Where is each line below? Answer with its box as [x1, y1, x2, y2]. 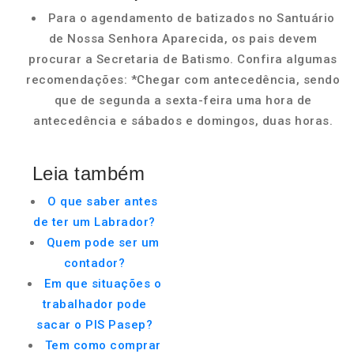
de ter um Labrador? [33, 215, 156, 229]
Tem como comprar [44, 338, 161, 352]
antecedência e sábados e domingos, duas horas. [33, 114, 333, 128]
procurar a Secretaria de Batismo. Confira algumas [28, 52, 337, 66]
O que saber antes [47, 194, 158, 209]
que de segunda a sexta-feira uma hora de [54, 93, 312, 107]
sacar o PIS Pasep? [36, 318, 153, 332]
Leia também [32, 163, 145, 184]
